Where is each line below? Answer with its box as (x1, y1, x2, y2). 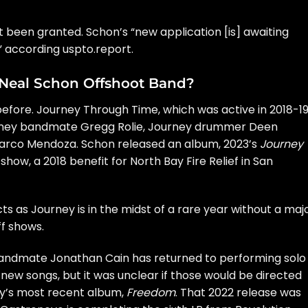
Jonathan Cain (50, 250, 129, 267)
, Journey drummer (143, 118, 249, 135)
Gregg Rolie (80, 118, 143, 135)
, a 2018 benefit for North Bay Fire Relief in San (29, 153, 273, 169)
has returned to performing (129, 250, 284, 267)
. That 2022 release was (175, 285, 301, 301)
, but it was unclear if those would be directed (58, 267, 302, 284)
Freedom (126, 285, 175, 301)
